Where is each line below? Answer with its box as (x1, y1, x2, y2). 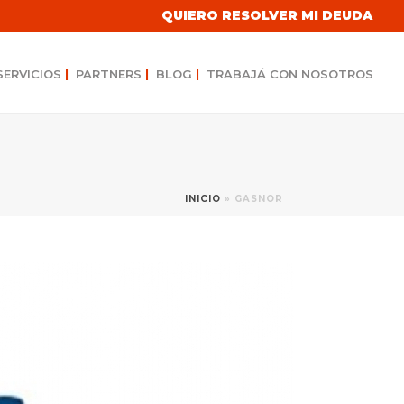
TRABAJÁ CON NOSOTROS (207, 67, 373, 81)
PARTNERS (76, 67, 145, 81)
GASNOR (234, 193, 283, 205)
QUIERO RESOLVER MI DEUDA (161, 7, 372, 23)
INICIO (185, 193, 221, 205)
